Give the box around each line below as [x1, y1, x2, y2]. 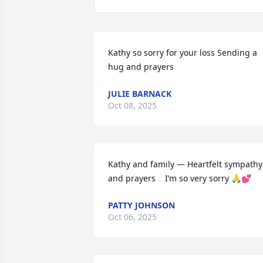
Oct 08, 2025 [108, 100, 157, 111]
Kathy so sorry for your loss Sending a [108, 47, 257, 58]
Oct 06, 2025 [108, 211, 157, 222]
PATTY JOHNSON [108, 200, 175, 211]
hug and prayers [108, 61, 174, 72]
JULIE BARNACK [108, 88, 171, 99]
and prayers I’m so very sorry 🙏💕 [108, 173, 251, 184]
